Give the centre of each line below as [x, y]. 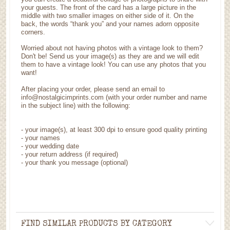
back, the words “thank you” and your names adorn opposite [110, 24]
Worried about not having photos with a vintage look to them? [112, 48]
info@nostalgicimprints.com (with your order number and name [114, 97]
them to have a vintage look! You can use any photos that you [114, 64]
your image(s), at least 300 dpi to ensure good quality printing [116, 129]
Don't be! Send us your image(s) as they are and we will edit [110, 56]
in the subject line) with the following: [76, 105]
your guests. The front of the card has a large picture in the [109, 7]
